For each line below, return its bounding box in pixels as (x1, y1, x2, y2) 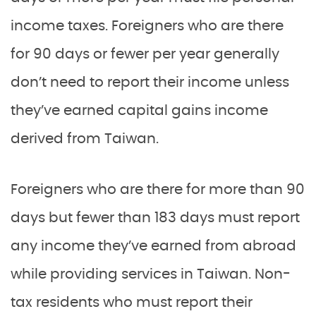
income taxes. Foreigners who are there (11, 19, 284, 33)
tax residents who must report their (11, 296, 253, 310)
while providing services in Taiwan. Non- (11, 267, 291, 281)
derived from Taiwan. (11, 132, 162, 146)
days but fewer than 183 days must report (11, 211, 300, 225)
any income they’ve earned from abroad (11, 239, 296, 253)
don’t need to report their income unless (11, 75, 289, 90)
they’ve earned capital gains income (11, 104, 268, 118)
